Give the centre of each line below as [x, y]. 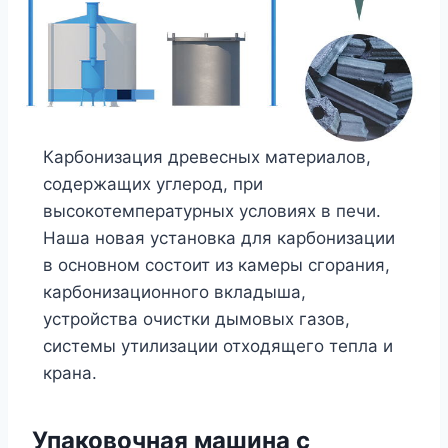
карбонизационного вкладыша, [174, 291]
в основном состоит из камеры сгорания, [216, 264]
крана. [69, 372]
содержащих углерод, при [152, 183]
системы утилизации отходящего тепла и [217, 345]
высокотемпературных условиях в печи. [211, 210]
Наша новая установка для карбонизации [218, 237]
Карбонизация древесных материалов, [206, 156]
